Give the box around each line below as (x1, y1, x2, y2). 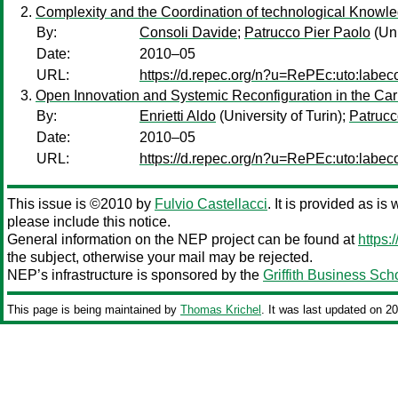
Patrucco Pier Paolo (244, 25, 370, 40)
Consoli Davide (139, 25, 237, 40)
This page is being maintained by (7, 303, 180, 316)
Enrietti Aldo (139, 108, 216, 123)
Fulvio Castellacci (155, 196, 267, 211)
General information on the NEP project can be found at (7, 232, 358, 247)
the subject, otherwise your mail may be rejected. (7, 250, 313, 265)
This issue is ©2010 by (7, 196, 155, 211)
